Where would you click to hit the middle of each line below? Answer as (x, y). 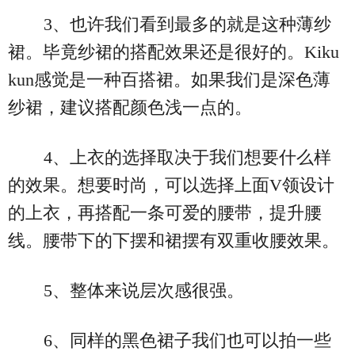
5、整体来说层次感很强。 (143, 290)
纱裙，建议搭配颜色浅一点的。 (130, 107)
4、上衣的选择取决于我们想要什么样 (187, 157)
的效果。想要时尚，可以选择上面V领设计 (171, 185)
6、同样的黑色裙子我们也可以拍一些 (187, 340)
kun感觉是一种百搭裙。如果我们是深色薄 (169, 79)
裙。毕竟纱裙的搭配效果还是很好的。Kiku (174, 52)
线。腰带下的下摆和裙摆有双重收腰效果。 (174, 240)
